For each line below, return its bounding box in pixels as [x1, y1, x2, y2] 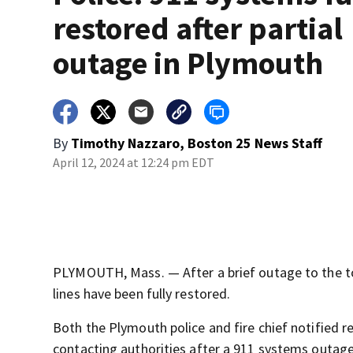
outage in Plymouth [53, 43, 324, 84]
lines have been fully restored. [53, 284, 231, 303]
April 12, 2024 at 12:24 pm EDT [53, 154, 215, 171]
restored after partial [53, 9, 344, 49]
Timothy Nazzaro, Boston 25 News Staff [71, 134, 323, 153]
